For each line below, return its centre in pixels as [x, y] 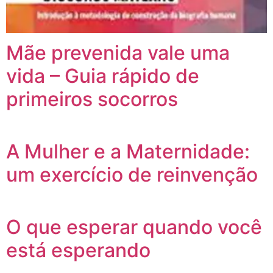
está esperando [78, 250]
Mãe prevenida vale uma [118, 52]
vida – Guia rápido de [103, 76]
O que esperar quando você [134, 227]
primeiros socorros [92, 99]
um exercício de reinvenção [132, 174]
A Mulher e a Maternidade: [128, 151]
